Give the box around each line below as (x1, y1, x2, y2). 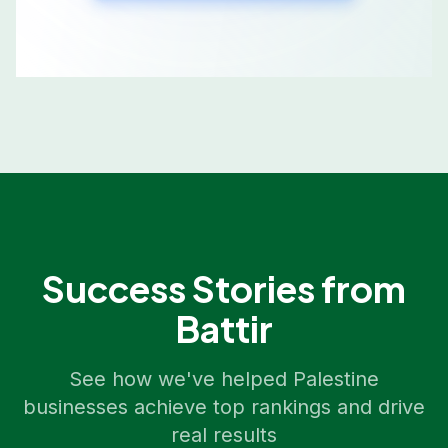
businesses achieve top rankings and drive (23, 395, 425, 419)
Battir (175, 306, 273, 351)
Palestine (293, 367, 379, 391)
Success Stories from (42, 266, 406, 311)
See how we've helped (69, 367, 293, 391)
